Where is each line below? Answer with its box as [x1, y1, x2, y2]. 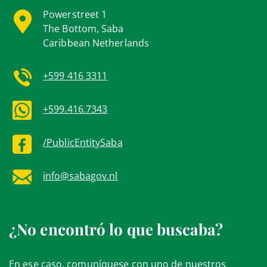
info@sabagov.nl [43, 169, 118, 182]
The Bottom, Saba [43, 21, 124, 35]
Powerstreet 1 [43, 7, 107, 21]
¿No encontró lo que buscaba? [9, 218, 223, 240]
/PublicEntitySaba [43, 135, 123, 149]
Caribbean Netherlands [43, 36, 150, 49]
